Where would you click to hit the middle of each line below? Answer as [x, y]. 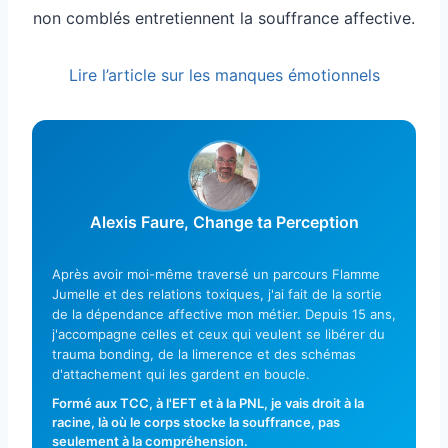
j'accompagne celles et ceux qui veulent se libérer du [218, 333]
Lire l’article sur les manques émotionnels [224, 74]
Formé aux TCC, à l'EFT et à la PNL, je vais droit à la [208, 402]
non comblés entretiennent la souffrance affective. [224, 17]
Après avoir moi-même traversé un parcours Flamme [216, 273]
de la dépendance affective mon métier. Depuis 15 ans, [224, 313]
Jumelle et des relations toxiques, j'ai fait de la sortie [217, 293]
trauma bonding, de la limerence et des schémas [204, 353]
